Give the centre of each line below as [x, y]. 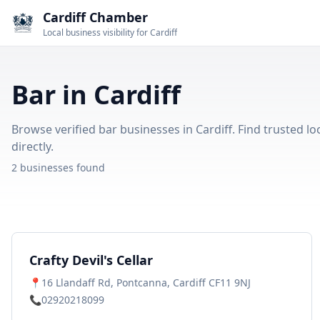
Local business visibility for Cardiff [110, 32]
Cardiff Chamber [95, 17]
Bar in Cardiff [96, 95]
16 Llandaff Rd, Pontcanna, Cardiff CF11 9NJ [146, 282]
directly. [32, 146]
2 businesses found [58, 167]
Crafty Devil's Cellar [91, 260]
